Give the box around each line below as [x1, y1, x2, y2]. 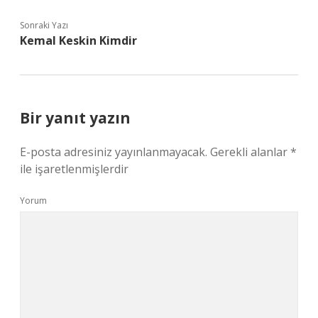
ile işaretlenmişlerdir [20, 161, 128, 177]
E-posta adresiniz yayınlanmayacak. [20, 144, 207, 160]
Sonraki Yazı [20, 19, 68, 31]
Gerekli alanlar [210, 144, 290, 160]
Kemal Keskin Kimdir [20, 33, 137, 48]
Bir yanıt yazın [20, 108, 131, 128]
